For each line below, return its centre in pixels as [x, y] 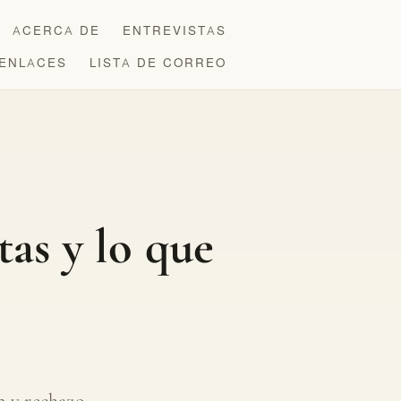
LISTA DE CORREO [158, 61]
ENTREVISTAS [175, 30]
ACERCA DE [57, 30]
